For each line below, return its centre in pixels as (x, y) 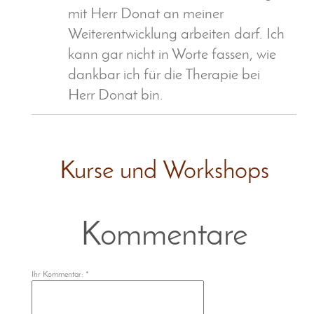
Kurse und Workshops (164, 171)
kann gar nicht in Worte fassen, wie (172, 55)
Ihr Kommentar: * (60, 274)
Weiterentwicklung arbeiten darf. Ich (176, 35)
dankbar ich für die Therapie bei (164, 76)
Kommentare (164, 236)
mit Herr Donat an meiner (146, 15)
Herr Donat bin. (116, 96)
